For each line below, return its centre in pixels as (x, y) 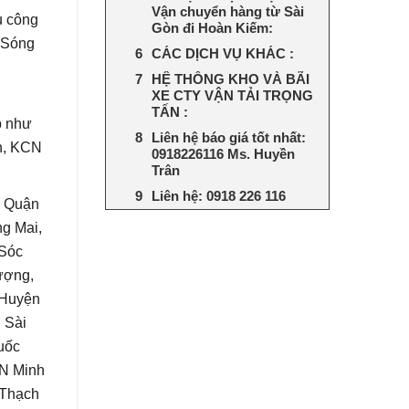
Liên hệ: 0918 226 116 (218, 195)
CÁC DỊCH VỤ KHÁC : (222, 53)
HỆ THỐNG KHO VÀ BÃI (230, 79)
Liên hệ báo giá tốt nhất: (228, 137)
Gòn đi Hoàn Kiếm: (212, 27)
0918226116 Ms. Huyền (223, 153)
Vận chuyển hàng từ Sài (227, 11)
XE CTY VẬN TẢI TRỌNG (232, 95)
